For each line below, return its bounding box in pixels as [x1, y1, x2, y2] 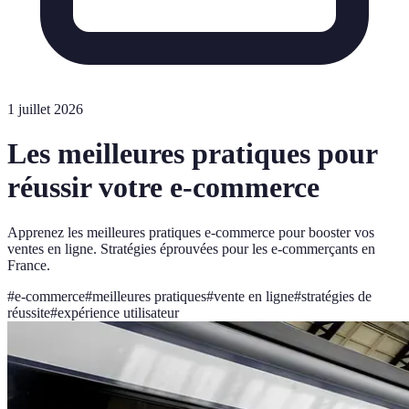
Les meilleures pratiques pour [7, 137, 377, 171]
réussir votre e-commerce [7, 171, 320, 204]
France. [7, 257, 50, 273]
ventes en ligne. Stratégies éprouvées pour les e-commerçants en [7, 240, 375, 257]
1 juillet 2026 [7, 101, 83, 117]
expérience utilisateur [58, 304, 179, 320]
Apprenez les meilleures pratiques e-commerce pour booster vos [7, 224, 374, 240]
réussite [7, 304, 50, 320]
